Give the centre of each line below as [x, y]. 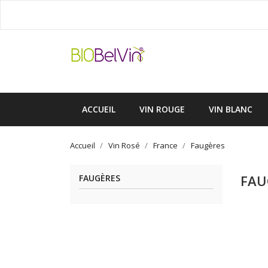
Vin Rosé [124, 145]
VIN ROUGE [162, 109]
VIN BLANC [231, 109]
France [165, 145]
